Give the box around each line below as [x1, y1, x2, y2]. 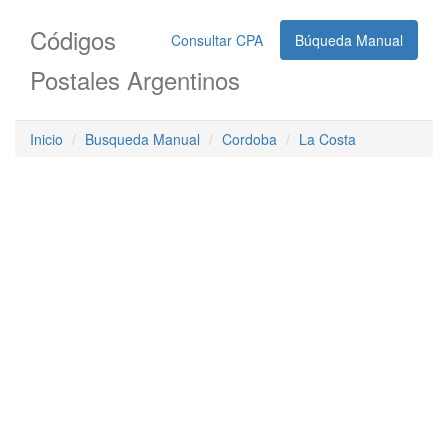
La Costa [299, 129, 356, 149]
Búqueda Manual [295, 30, 403, 50]
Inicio [30, 129, 63, 149]
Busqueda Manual [85, 129, 200, 149]
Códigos [30, 22, 116, 57]
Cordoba [222, 129, 277, 149]
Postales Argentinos [30, 62, 240, 97]
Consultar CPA [171, 30, 263, 50]
